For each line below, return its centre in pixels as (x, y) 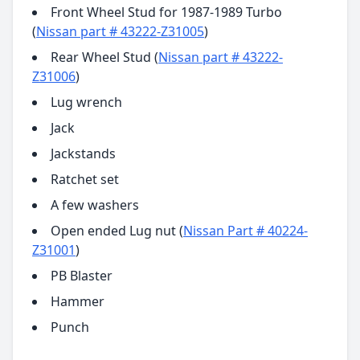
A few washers (95, 205)
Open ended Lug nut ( (117, 230)
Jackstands (83, 153)
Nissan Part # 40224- (245, 230)
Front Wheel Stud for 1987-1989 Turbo (166, 12)
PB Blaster (82, 275)
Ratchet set (85, 179)
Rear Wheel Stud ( (104, 57)
